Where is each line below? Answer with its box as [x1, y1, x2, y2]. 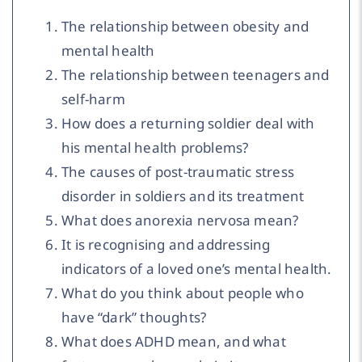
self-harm [61, 89, 125, 108]
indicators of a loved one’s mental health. [61, 259, 332, 278]
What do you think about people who [61, 283, 304, 302]
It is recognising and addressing [61, 234, 271, 254]
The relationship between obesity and [61, 16, 309, 36]
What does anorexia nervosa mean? [61, 210, 299, 229]
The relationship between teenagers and [61, 65, 330, 84]
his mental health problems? [61, 137, 249, 157]
